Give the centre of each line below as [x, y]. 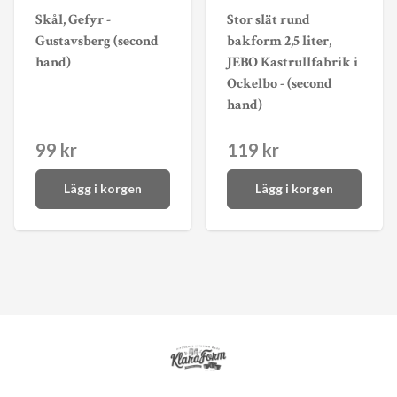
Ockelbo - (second [280, 84]
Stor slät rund [269, 20]
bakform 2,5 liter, [279, 42]
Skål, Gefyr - [73, 20]
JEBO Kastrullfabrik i [292, 63]
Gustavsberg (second [97, 42]
